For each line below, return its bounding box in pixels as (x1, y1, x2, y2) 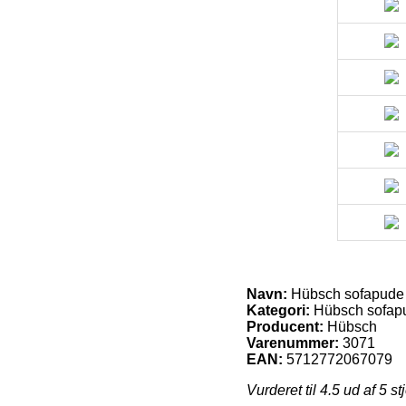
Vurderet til (246, 382, 320, 398)
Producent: (246, 318, 324, 334)
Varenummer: (246, 334, 339, 351)
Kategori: (246, 302, 310, 318)
